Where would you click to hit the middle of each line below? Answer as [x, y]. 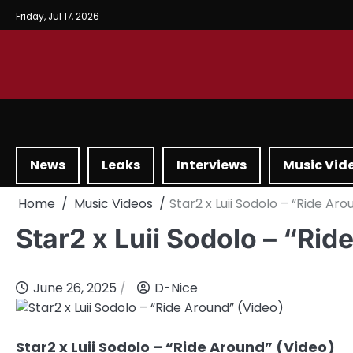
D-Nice [176, 288]
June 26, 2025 [75, 288]
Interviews [212, 165]
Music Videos [113, 204]
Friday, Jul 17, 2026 [58, 16]
